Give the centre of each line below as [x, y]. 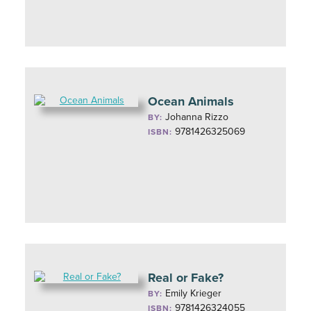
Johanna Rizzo [197, 117]
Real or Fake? [186, 278]
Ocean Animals [191, 101]
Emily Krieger [194, 293]
